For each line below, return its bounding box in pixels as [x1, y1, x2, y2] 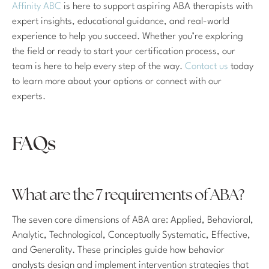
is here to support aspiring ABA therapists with [61, 2, 253, 12]
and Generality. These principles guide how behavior [12, 246, 225, 256]
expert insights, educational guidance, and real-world [12, 17, 229, 27]
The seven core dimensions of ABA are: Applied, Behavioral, [12, 216, 253, 226]
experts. [12, 92, 46, 102]
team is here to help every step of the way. [12, 62, 183, 72]
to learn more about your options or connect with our [12, 77, 222, 87]
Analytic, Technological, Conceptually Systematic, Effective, [12, 231, 250, 241]
